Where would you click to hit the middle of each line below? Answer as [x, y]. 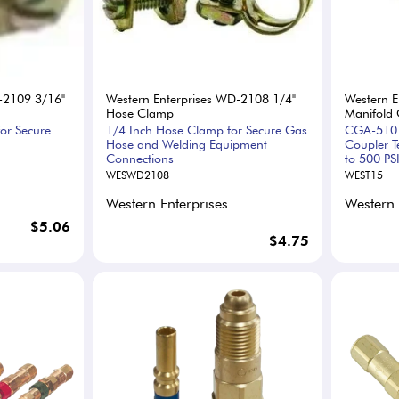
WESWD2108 [138, 175]
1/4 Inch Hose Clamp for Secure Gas [207, 130]
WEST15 [363, 175]
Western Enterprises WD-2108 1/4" [201, 99]
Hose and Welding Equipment [187, 145]
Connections [140, 159]
